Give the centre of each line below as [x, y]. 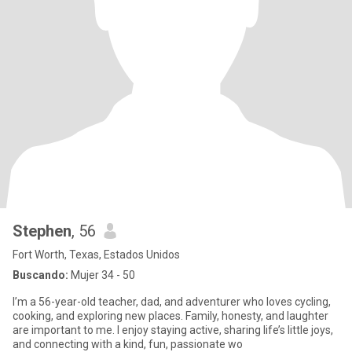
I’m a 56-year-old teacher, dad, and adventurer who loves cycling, [172, 302]
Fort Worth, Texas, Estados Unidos [96, 255]
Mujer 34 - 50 [102, 275]
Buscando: [40, 275]
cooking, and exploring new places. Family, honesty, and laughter [170, 316]
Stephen [42, 231]
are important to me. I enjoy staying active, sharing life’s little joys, [173, 330]
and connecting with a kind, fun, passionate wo [128, 344]
